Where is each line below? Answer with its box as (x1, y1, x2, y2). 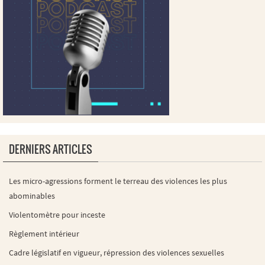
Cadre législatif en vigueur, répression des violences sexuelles (9, 247, 224, 258)
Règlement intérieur (9, 228, 79, 239)
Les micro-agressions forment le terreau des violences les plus (9, 175, 227, 186)
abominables (9, 190, 57, 201)
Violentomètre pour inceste (9, 209, 105, 220)
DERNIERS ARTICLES (9, 143, 92, 156)
